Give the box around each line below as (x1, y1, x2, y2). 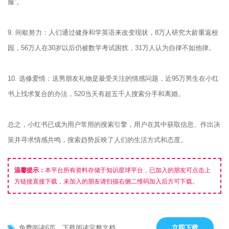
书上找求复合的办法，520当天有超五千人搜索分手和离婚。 (8, 90, 185, 98)
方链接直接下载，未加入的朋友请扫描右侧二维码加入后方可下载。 (14, 178, 198, 185)
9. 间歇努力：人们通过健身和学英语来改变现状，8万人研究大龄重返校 (8, 29, 218, 36)
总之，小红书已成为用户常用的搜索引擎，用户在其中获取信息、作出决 (8, 121, 220, 128)
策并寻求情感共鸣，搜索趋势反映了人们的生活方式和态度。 (8, 136, 187, 144)
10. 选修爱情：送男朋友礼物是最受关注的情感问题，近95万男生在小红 (8, 75, 219, 82)
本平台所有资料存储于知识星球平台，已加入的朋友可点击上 (45, 167, 211, 174)
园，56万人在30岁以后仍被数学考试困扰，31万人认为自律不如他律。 (8, 44, 215, 52)
